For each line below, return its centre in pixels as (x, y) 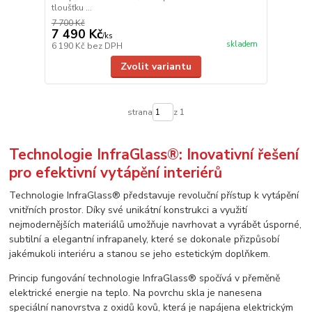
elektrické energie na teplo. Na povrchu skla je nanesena (136, 293)
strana (140, 112)
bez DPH (104, 46)
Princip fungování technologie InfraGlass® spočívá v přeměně (145, 279)
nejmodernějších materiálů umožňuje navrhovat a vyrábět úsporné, (156, 225)
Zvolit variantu (156, 66)
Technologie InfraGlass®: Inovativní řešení (154, 155)
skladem (242, 44)
